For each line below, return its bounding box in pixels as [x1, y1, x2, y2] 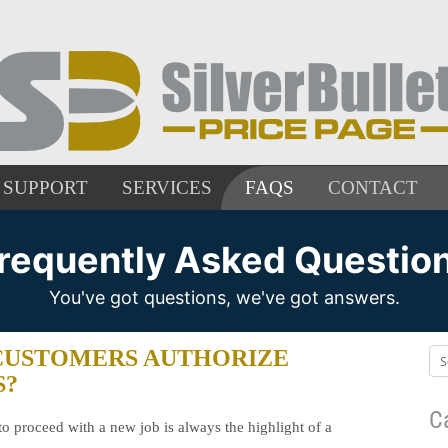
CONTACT [327, 177, 418, 198]
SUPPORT [2, 177, 88, 198]
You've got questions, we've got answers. [48, 287, 400, 308]
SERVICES [121, 177, 212, 198]
